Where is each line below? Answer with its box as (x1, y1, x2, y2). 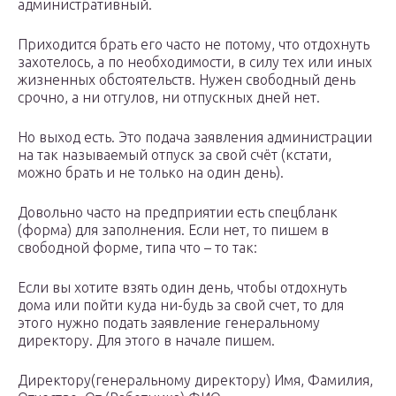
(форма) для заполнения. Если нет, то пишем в (18, 222, 329, 239)
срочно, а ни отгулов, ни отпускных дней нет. (18, 89, 320, 106)
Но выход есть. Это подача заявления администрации (18, 129, 372, 146)
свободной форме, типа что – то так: (18, 240, 257, 256)
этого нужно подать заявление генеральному (18, 315, 320, 331)
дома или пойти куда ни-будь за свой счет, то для (18, 297, 344, 314)
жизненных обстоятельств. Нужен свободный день (18, 72, 355, 88)
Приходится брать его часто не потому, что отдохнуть (18, 36, 369, 53)
